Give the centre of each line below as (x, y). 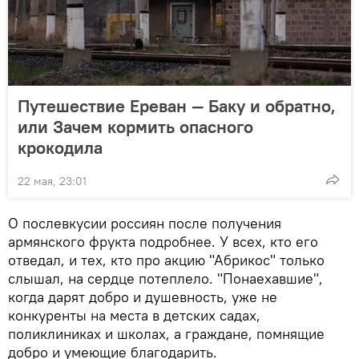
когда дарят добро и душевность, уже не (143, 296)
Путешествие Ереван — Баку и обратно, (177, 105)
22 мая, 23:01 (52, 181)
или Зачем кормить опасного (135, 126)
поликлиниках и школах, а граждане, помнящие (166, 333)
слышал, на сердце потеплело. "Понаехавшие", (165, 278)
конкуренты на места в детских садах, (134, 315)
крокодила (60, 147)
